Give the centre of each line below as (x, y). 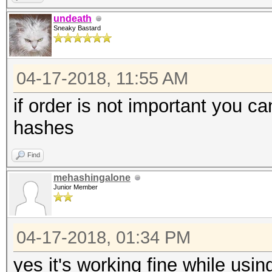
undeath (73, 19)
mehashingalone (92, 178)
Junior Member (76, 187)
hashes (44, 128)
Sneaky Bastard (77, 28)
